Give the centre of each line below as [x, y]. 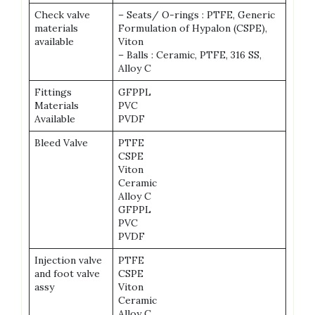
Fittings [53, 92]
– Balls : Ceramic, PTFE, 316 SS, [190, 54]
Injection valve [68, 260]
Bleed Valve [61, 142]
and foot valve [67, 273]
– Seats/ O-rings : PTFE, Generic [197, 14]
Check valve [62, 14]
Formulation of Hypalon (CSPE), [193, 28]
